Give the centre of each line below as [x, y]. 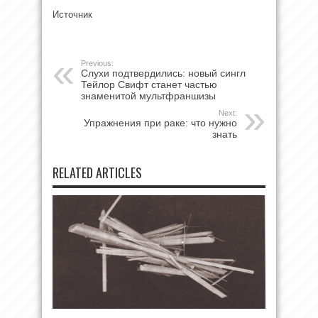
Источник [72, 14]
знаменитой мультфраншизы [148, 95]
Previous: [97, 63]
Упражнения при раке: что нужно [160, 122]
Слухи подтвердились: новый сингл [163, 73]
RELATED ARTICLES [97, 172]
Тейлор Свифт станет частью [149, 84]
